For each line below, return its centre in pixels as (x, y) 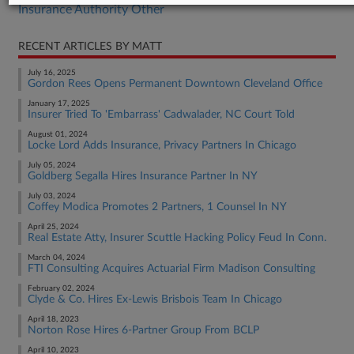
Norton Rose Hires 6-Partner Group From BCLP (143, 330)
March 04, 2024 (56, 258)
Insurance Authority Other (91, 9)
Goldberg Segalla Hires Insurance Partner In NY (143, 176)
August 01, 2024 (58, 134)
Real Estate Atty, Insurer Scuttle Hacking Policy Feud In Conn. (177, 238)
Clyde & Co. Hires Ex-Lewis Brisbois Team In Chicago (155, 299)
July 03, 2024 (52, 196)
